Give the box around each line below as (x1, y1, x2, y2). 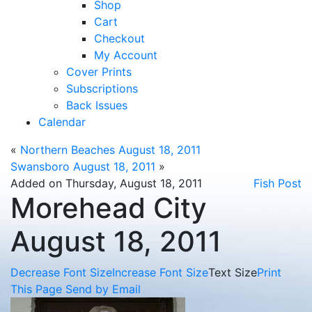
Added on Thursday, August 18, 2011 (10, 176, 202, 190)
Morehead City (10, 191, 207, 225)
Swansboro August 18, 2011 (10, 159, 155, 173)
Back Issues (66, 98, 127, 112)
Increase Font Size (112, 265, 208, 279)
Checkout (94, 31, 145, 45)
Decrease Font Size (10, 265, 112, 279)
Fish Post (253, 176, 302, 190)
